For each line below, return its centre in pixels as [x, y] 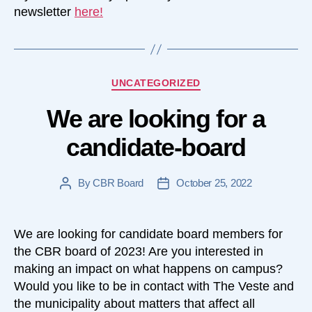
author [79, 198]
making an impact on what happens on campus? [148, 268]
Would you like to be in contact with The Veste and [154, 286]
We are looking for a [156, 118]
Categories [185, 81]
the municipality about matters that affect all [134, 303]
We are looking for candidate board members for [148, 234]
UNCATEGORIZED [156, 83]
